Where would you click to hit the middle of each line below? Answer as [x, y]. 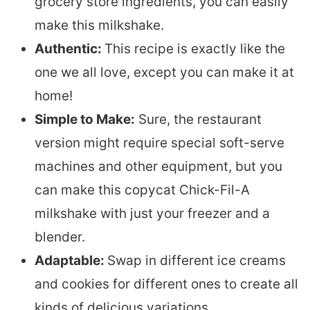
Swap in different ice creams [197, 260]
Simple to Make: [85, 119]
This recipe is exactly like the [195, 48]
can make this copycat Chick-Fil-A [142, 190]
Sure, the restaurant [198, 119]
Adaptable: [71, 260]
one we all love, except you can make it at [164, 72]
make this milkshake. [99, 25]
